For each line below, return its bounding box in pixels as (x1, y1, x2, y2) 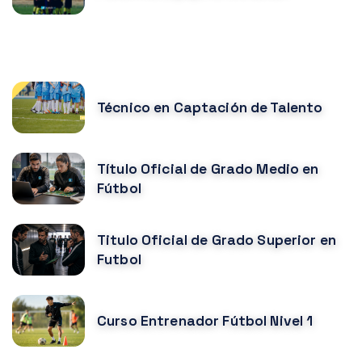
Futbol (97, 250, 141, 269)
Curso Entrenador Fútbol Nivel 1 (97, 312, 314, 330)
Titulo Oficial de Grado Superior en (97, 231, 336, 250)
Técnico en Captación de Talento (97, 99, 323, 117)
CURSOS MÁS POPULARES (12, 44, 213, 60)
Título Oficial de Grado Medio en (97, 160, 319, 179)
